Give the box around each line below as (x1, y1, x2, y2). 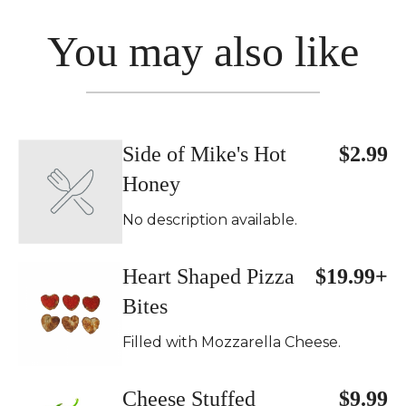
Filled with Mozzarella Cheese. (122, 333, 341, 351)
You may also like (47, 27, 359, 75)
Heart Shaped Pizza (122, 265, 295, 288)
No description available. (122, 211, 297, 228)
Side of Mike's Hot (122, 142, 286, 166)
